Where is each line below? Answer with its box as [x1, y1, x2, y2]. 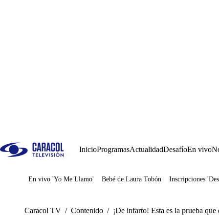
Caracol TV [24, 206, 61, 215]
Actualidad [130, 145, 163, 153]
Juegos [43, 178, 64, 187]
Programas [97, 145, 130, 153]
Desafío [163, 145, 187, 153]
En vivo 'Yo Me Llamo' [28, 175, 94, 183]
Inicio [79, 145, 97, 153]
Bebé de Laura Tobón [102, 175, 161, 183]
